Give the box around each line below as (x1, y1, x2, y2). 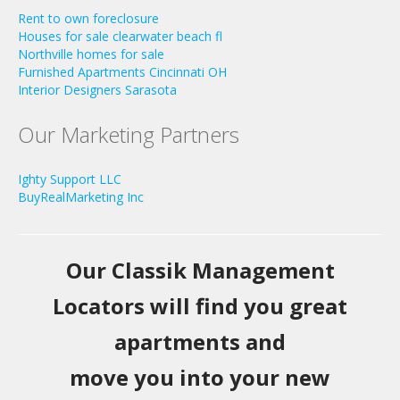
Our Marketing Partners (18, 120, 239, 149)
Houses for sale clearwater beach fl (18, 28, 222, 45)
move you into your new (70, 362, 330, 392)
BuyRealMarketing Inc (18, 188, 144, 205)
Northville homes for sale (18, 46, 164, 62)
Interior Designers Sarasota (18, 81, 177, 98)
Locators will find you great (53, 291, 347, 321)
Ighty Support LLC (18, 171, 121, 187)
